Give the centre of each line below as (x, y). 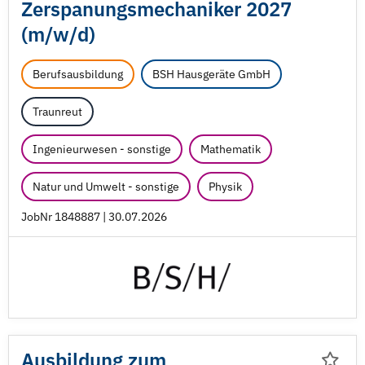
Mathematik (231, 149)
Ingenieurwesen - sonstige (102, 149)
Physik (225, 187)
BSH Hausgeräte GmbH (211, 74)
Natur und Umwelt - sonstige (106, 187)
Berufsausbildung (78, 74)
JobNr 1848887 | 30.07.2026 (94, 217)
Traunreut (57, 112)
